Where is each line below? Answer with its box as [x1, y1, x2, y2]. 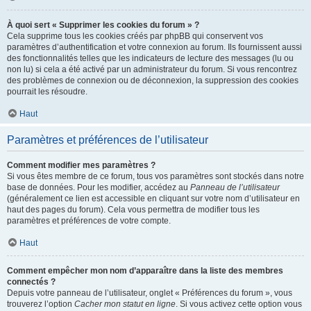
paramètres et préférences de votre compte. [7, 216, 171, 226]
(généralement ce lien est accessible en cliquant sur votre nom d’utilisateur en [7, 194, 300, 203]
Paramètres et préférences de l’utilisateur [7, 134, 208, 146]
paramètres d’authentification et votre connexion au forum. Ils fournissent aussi [7, 42, 302, 52]
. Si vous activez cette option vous [176, 299, 302, 309]
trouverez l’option [7, 299, 74, 309]
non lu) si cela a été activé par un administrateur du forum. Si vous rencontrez [7, 65, 297, 74]
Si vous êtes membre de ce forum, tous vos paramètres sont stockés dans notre [7, 171, 304, 181]
